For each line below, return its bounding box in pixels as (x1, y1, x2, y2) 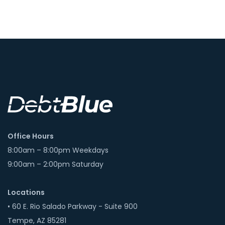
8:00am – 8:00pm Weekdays (8, 145, 108, 156)
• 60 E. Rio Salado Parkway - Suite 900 (8, 201, 138, 212)
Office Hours (8, 131, 54, 142)
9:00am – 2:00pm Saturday (8, 159, 103, 170)
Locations (8, 187, 45, 198)
